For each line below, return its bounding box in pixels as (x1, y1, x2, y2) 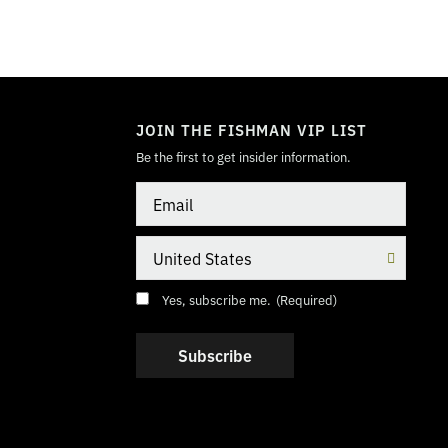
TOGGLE (330, 74, 372, 90)
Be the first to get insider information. (136, 147, 351, 166)
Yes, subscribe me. (162, 290, 271, 309)
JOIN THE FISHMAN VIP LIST (136, 119, 367, 140)
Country (135, 234, 185, 254)
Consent (135, 288, 188, 308)
